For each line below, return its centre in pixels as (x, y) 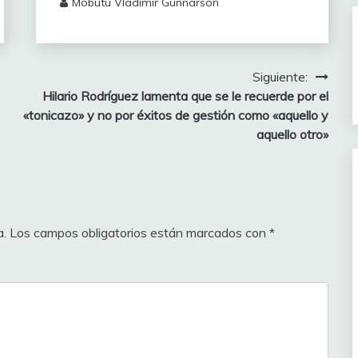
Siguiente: (280, 77)
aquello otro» (292, 135)
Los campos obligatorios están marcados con (139, 232)
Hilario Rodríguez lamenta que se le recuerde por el (185, 96)
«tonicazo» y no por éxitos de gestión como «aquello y (175, 115)
